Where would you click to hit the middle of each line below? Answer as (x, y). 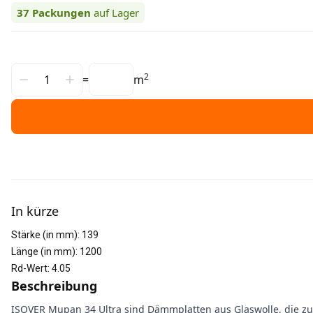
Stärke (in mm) (44, 235)
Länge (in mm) (43, 252)
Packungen (61, 13)
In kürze (35, 211)
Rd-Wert (29, 268)
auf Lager (116, 13)
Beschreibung (54, 286)
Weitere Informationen (71, 187)
